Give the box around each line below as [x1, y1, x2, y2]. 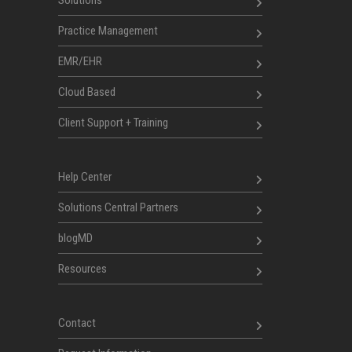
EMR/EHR [58, 54, 102, 68]
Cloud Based [58, 85, 115, 99]
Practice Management [58, 24, 158, 38]
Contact [58, 316, 96, 330]
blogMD [58, 231, 93, 245]
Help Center [58, 170, 112, 184]
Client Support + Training [58, 115, 168, 130]
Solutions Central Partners [58, 200, 178, 214]
